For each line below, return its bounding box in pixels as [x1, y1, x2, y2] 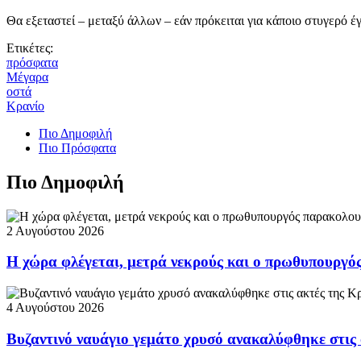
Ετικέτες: [6, 40, 53, 55]
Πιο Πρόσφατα [39, 140, 116, 155]
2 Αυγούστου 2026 [6, 223, 104, 238]
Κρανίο [6, 98, 44, 113]
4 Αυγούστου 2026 [6, 301, 104, 315]
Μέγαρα [6, 69, 48, 84]
